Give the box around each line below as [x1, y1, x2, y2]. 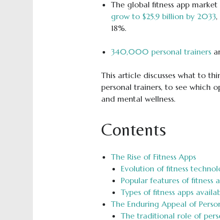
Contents [101, 119, 166, 139]
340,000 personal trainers [110, 46, 211, 56]
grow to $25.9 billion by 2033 [110, 11, 216, 21]
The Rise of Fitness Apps [110, 151, 196, 162]
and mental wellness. [101, 93, 175, 104]
